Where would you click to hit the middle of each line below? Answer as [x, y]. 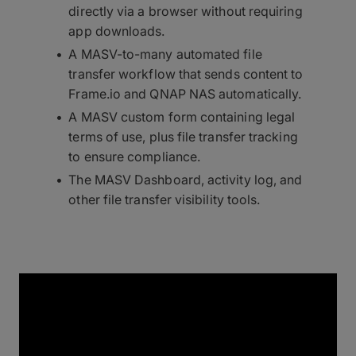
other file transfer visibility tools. [164, 199]
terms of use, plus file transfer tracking [183, 137]
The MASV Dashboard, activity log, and [186, 180]
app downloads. [117, 31]
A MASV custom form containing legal [182, 117]
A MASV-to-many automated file [165, 54]
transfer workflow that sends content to [186, 74]
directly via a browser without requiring [186, 11]
